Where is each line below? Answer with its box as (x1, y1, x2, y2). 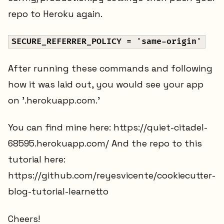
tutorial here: (8, 153, 65, 165)
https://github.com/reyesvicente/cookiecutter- (8, 169, 215, 181)
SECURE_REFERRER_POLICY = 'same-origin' (11, 36, 202, 47)
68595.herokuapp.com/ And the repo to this (8, 137, 202, 149)
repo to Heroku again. (8, 7, 102, 19)
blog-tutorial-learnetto (8, 185, 108, 197)
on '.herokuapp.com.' (8, 94, 100, 106)
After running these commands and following (8, 62, 212, 74)
